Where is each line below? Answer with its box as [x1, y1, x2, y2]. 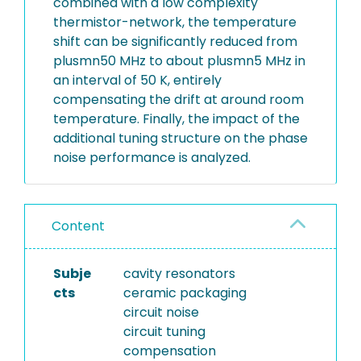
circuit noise [122, 303, 199, 322]
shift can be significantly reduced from [53, 32, 297, 51]
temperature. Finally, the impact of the [53, 110, 300, 128]
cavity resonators [122, 264, 235, 283]
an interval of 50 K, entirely [53, 71, 222, 89]
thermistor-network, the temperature [53, 13, 297, 31]
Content [52, 217, 105, 235]
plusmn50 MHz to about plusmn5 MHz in [53, 52, 305, 70]
